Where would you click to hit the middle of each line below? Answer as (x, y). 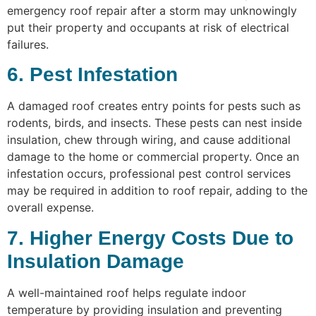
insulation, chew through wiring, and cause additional (149, 140)
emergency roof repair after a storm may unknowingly (152, 10)
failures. (28, 44)
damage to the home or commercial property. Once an (153, 157)
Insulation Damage (96, 261)
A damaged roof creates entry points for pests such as (154, 106)
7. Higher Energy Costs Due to (150, 238)
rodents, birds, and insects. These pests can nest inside (154, 123)
